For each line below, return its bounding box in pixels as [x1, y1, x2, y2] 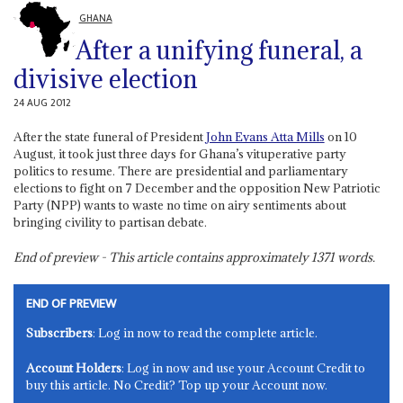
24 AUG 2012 [13, 94, 71, 112]
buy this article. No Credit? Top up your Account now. [26, 377, 328, 394]
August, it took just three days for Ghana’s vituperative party [13, 146, 346, 163]
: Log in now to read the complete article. [93, 325, 318, 342]
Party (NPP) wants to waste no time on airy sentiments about [13, 197, 346, 214]
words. [334, 249, 375, 266]
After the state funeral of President [13, 129, 206, 146]
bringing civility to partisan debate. [13, 214, 207, 231]
